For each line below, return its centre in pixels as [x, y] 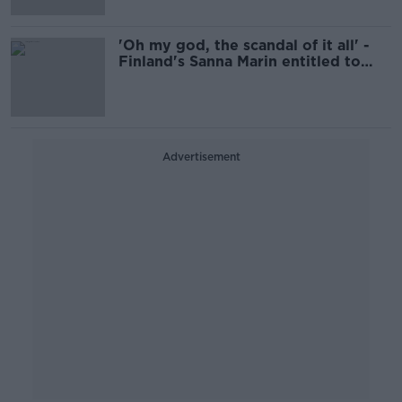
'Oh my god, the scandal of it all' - [244, 45]
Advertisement [201, 157]
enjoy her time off [185, 78]
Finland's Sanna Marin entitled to [240, 61]
